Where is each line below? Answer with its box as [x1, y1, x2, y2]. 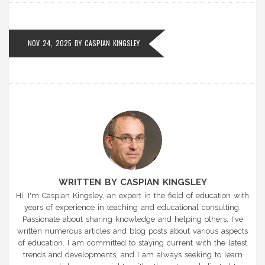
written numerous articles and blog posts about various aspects [17, 226, 248, 235]
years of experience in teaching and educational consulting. [24, 202, 241, 212]
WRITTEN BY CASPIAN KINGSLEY [58, 176, 207, 188]
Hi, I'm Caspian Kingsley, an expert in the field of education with [16, 190, 249, 200]
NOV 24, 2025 [28, 37, 72, 48]
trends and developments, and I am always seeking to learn [22, 250, 243, 259]
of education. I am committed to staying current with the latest [18, 238, 247, 247]
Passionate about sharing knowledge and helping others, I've [22, 214, 243, 224]
